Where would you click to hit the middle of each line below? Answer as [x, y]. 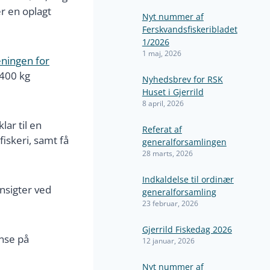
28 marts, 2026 [167, 153]
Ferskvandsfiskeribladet [190, 29]
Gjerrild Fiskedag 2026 [187, 229]
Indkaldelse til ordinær [188, 179]
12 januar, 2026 [168, 240]
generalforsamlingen [184, 142]
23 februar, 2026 [170, 203]
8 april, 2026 [163, 103]
